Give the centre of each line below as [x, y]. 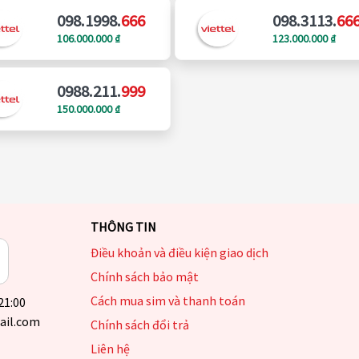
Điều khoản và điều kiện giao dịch [179, 253]
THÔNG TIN [123, 227]
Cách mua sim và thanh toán [168, 301]
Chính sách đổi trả [140, 325]
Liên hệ [110, 349]
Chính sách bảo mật [145, 277]
